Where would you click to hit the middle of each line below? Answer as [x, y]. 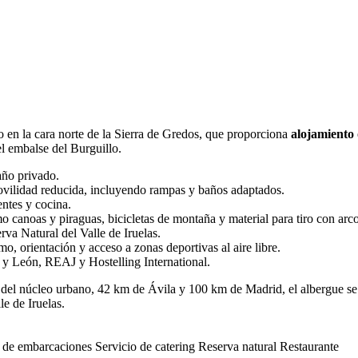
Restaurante [309, 347]
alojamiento [322, 134]
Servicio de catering [147, 347]
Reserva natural [239, 347]
